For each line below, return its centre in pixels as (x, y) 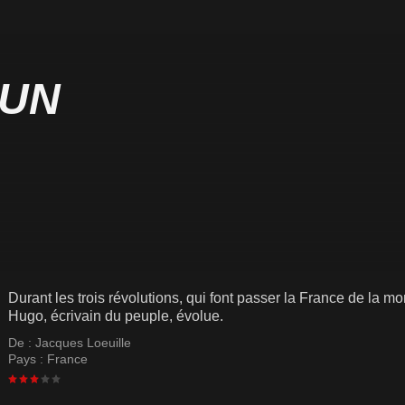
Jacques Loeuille (83, 343)
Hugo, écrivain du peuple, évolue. (116, 316)
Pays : (28, 359)
